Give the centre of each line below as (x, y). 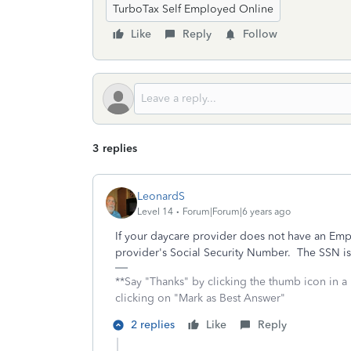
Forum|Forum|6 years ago (237, 211)
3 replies (115, 148)
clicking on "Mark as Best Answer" (200, 298)
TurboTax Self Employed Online (193, 9)
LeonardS (161, 196)
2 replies (153, 325)
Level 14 (155, 211)
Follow (260, 34)
